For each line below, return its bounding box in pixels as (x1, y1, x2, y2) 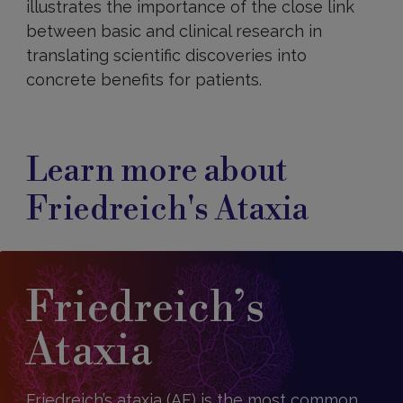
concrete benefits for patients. (25, 70, 262, 89)
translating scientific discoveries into (25, 46, 307, 65)
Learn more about (25, 151, 287, 192)
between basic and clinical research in (25, 22, 322, 40)
